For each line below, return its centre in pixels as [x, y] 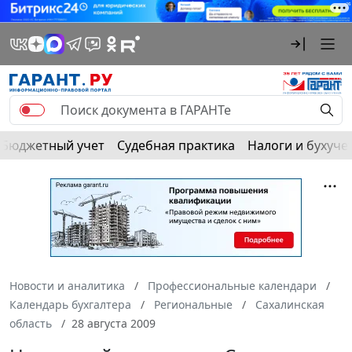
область [31, 323]
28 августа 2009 [114, 323]
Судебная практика [176, 145]
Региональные [193, 304]
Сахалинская [290, 304]
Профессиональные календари [232, 285]
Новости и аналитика [67, 285]
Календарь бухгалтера [70, 304]
